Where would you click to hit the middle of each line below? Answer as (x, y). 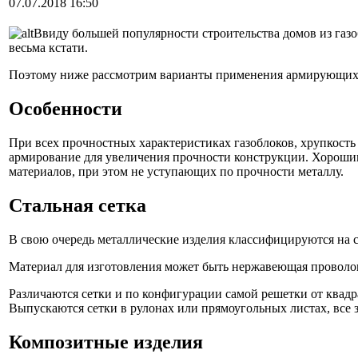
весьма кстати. (48, 48)
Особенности (66, 108)
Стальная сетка (78, 205)
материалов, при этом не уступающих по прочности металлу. (176, 171)
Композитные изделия (106, 342)
